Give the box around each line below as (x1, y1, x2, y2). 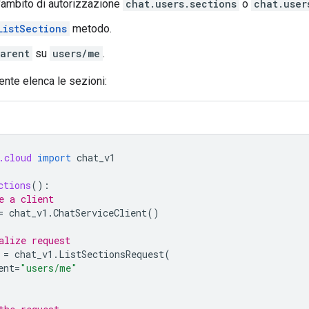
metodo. (70, 21, 112, 35)
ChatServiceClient (53, 206, 147, 219)
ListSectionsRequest (59, 247, 164, 261)
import (37, 150, 71, 164)
